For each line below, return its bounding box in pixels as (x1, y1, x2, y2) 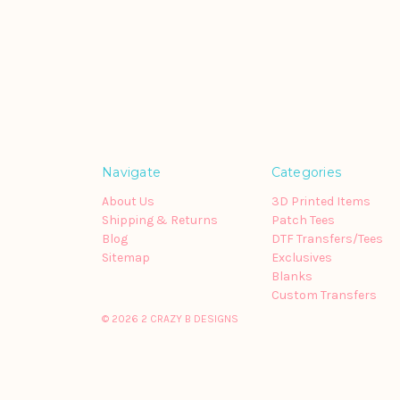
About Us (102, 194, 154, 210)
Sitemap (102, 250, 150, 266)
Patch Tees (271, 212, 335, 229)
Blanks (271, 269, 312, 285)
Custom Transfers (271, 287, 377, 304)
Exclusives (271, 250, 332, 266)
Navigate (102, 164, 161, 181)
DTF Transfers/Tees (271, 231, 383, 247)
